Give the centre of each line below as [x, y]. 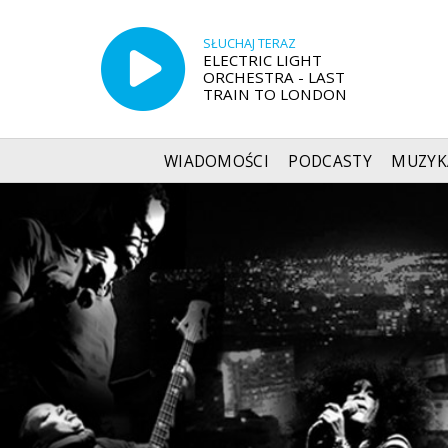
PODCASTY [330, 161]
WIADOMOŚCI [216, 161]
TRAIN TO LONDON [274, 93]
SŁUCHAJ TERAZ [249, 43]
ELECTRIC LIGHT [262, 59]
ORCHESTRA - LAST [273, 76]
